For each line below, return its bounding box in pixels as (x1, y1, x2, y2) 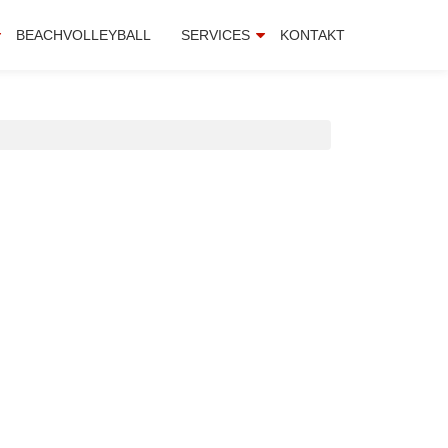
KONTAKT (280, 27, 345, 43)
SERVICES (181, 27, 250, 43)
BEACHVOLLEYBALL (16, 27, 151, 43)
